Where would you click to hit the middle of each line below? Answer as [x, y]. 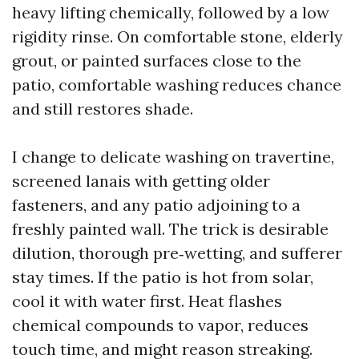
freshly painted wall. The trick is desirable [170, 229]
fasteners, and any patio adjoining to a [156, 205]
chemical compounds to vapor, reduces [160, 325]
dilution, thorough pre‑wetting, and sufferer [177, 253]
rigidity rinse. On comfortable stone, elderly [177, 36]
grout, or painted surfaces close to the [157, 61]
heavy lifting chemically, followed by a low [171, 12]
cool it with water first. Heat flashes [147, 301]
